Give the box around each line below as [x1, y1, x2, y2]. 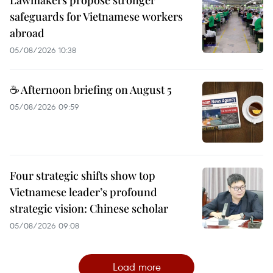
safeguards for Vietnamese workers [10, 9, 183, 24]
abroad [10, 25, 44, 40]
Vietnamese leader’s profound [10, 184, 157, 199]
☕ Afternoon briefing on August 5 [10, 82, 172, 97]
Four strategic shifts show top [10, 168, 155, 183]
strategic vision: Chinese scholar [10, 200, 168, 216]
